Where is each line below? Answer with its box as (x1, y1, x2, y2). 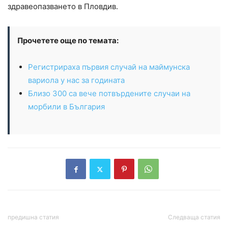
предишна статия (8, 213, 59, 221)
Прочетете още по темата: (17, 36, 119, 46)
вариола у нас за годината (28, 75, 125, 85)
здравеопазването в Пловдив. (8, 2, 118, 12)
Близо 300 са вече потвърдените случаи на (28, 89, 190, 99)
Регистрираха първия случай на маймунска (28, 62, 190, 72)
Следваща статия (168, 213, 220, 221)
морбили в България (28, 102, 105, 112)
